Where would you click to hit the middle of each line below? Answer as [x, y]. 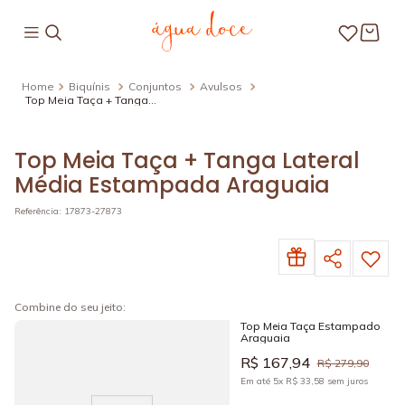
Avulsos [221, 86]
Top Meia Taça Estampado [310, 326]
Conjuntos [155, 86]
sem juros [346, 381]
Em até [256, 381]
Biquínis [89, 86]
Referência [37, 211]
